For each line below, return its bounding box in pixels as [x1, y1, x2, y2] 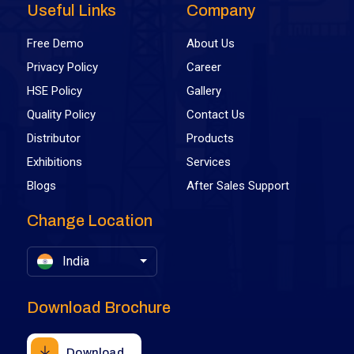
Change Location [27, 211, 153, 229]
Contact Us [186, 107, 245, 122]
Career [186, 59, 221, 74]
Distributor [27, 130, 81, 145]
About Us [186, 36, 235, 51]
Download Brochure [27, 298, 171, 316]
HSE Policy [27, 83, 83, 98]
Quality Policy [27, 107, 96, 122]
